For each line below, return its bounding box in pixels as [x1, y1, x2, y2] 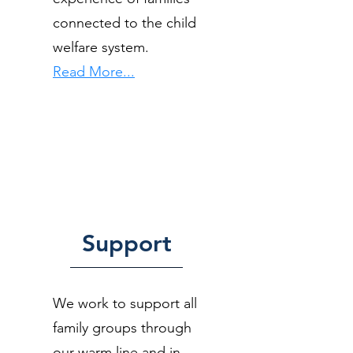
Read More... [53, 63, 135, 80]
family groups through [53, 319, 191, 336]
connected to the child [53, 14, 196, 32]
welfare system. [53, 39, 149, 56]
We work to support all [53, 295, 197, 312]
